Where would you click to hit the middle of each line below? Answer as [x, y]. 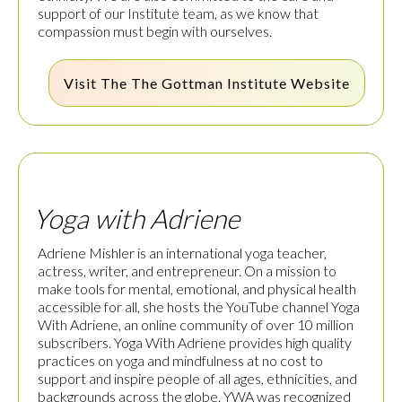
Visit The [97, 83]
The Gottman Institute [209, 83]
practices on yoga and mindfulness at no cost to [180, 361]
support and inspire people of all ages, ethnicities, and [197, 379]
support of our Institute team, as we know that [178, 13]
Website [319, 83]
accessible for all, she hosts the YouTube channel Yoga [199, 307]
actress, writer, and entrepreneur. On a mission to [187, 271]
